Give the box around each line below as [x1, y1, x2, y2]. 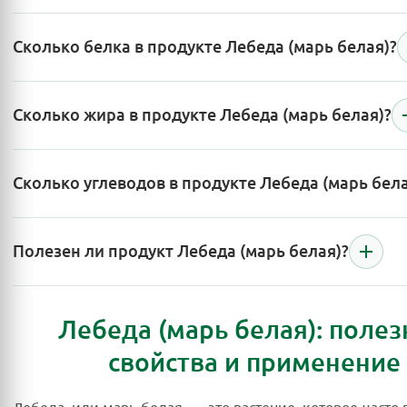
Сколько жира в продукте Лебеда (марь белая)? [13, 104, 392, 125]
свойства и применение [108, 346, 401, 379]
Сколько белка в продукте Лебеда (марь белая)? [13, 36, 397, 57]
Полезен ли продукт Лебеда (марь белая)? [13, 241, 349, 262]
